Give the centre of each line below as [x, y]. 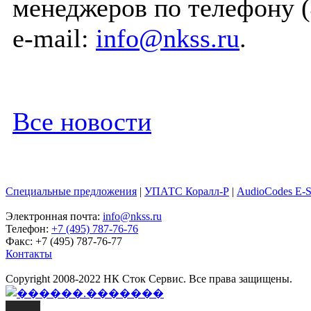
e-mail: [54, 38]
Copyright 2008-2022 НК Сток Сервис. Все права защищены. [149, 279]
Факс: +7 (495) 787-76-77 [64, 241]
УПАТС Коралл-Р [187, 191]
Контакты [29, 254]
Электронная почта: [54, 216]
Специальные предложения [71, 191]
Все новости [82, 121]
